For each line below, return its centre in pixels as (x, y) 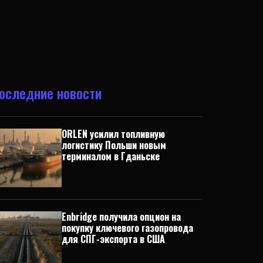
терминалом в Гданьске (110, 156)
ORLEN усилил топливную (113, 134)
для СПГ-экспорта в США (113, 239)
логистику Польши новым (114, 145)
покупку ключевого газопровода (127, 227)
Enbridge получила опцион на (121, 216)
